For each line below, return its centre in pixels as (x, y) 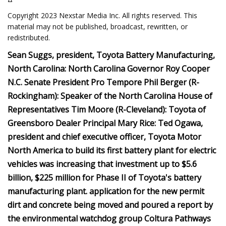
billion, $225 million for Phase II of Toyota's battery (104, 178)
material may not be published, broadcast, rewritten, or (98, 26)
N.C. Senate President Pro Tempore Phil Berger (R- (103, 82)
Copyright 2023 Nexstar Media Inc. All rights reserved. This (102, 15)
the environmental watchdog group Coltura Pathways (109, 218)
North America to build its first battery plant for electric (112, 150)
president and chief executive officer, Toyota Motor (104, 137)
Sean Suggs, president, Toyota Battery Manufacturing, (111, 55)
